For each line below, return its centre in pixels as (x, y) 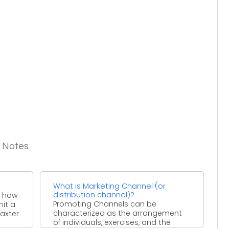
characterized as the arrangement (118, 213)
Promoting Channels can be (105, 204)
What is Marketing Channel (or (110, 186)
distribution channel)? (94, 194)
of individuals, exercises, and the (112, 222)
